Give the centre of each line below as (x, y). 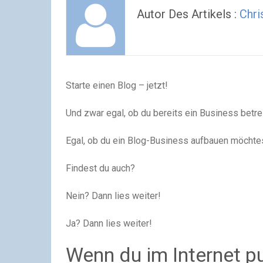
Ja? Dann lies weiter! (109, 223)
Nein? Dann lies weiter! (113, 196)
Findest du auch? (100, 168)
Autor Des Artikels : (188, 14)
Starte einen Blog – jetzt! (117, 85)
